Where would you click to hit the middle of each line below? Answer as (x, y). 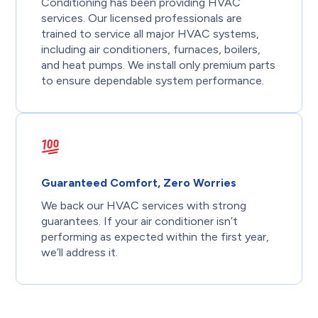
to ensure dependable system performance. (153, 80)
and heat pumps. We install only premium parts (159, 65)
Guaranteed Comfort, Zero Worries (139, 182)
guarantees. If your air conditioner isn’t (140, 221)
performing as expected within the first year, (155, 236)
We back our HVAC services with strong (144, 205)
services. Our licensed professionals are (142, 18)
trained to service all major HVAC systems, (150, 33)
